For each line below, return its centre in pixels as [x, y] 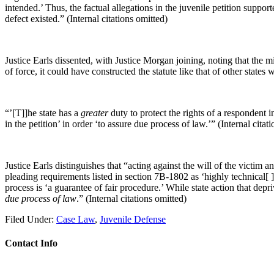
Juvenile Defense [133, 219]
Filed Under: [31, 219]
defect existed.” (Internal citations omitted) [86, 19]
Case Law [76, 219]
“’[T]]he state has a [43, 113]
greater [94, 113]
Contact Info [31, 243]
